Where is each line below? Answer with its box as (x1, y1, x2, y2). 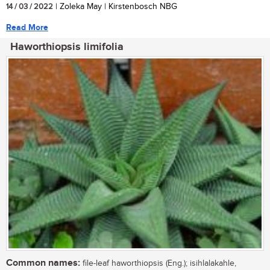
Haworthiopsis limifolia (10, 40, 124, 54)
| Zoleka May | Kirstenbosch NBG (53, 2, 177, 12)
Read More (6, 22, 48, 33)
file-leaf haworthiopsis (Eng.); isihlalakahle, (80, 258, 236, 268)
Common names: (6, 257, 80, 269)
